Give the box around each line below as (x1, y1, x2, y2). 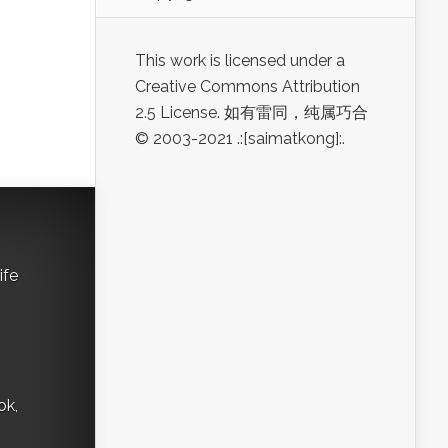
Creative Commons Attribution (135, 77, 360, 96)
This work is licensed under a (135, 51, 345, 70)
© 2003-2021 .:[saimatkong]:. (135, 129, 345, 148)
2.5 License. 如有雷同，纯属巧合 (135, 103, 368, 122)
